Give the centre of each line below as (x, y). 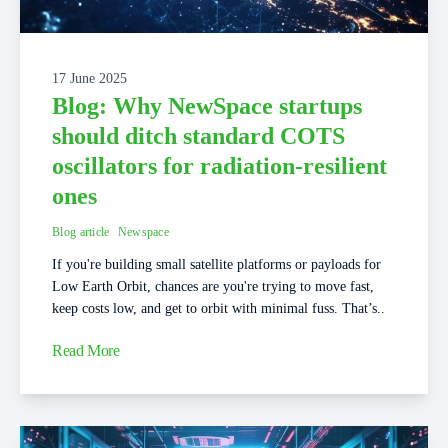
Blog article (81, 232)
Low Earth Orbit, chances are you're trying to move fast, (213, 287)
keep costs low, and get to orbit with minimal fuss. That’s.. (218, 309)
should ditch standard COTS (198, 136)
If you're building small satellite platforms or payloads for (216, 265)
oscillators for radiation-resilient (219, 166)
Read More (86, 350)
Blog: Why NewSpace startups (207, 106)
